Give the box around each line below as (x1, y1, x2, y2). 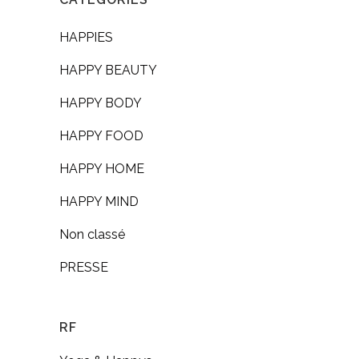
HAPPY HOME (59, 160, 144, 176)
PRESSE (59, 259, 108, 275)
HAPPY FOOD (59, 127, 143, 143)
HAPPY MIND (59, 193, 139, 209)
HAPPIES (59, 29, 113, 45)
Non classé (59, 226, 125, 242)
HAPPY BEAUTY (59, 62, 157, 78)
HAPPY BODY (59, 95, 142, 111)
